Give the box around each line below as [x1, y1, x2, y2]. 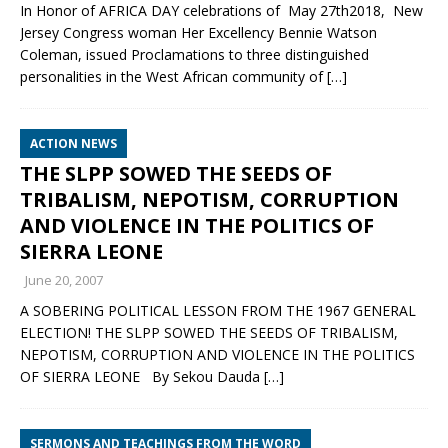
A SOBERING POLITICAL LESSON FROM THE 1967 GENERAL [20, 301, 416, 320]
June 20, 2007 [25, 271, 103, 289]
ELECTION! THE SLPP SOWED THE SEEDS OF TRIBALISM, [20, 323, 398, 342]
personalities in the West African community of [20, 67, 327, 86]
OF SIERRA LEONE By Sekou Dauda [20, 367, 264, 386]
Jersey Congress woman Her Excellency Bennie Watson [20, 23, 377, 42]
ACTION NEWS [30, 135, 117, 152]
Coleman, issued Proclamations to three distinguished [20, 45, 369, 64]
